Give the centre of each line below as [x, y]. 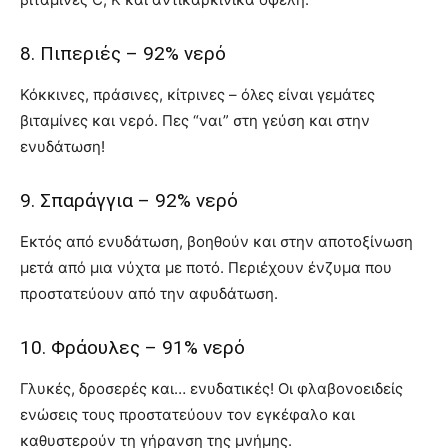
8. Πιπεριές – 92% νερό [123, 54]
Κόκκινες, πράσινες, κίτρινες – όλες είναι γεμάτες [197, 95]
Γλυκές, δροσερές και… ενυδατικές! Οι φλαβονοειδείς [211, 389]
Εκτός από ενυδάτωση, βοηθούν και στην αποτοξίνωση [216, 242]
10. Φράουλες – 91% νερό [132, 348]
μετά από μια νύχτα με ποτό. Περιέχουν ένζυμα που [206, 268]
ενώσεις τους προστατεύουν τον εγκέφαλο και [187, 415]
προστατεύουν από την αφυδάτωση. [149, 294]
